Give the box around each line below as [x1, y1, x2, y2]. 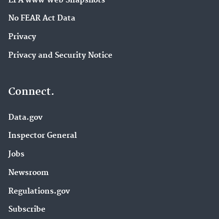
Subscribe [8, 205, 45, 215]
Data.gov [8, 112, 43, 122]
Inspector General [8, 131, 77, 141]
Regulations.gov [8, 186, 70, 196]
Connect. [8, 85, 54, 98]
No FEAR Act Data [8, 14, 75, 23]
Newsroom [8, 168, 49, 177]
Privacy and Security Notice [8, 50, 112, 60]
